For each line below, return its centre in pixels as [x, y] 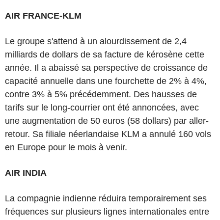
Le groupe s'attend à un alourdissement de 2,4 [96, 41]
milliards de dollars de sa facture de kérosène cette [105, 55]
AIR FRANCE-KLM [43, 16]
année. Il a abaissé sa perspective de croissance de [106, 68]
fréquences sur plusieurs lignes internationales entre [107, 212]
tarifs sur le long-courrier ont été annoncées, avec [102, 108]
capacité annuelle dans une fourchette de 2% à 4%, [106, 81]
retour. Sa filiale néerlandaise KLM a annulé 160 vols [108, 134]
